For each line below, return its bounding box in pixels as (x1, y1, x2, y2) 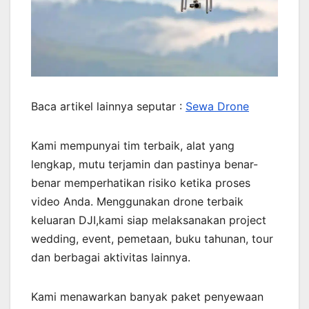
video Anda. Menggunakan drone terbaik (31, 194, 243, 208)
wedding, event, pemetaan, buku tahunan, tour (31, 231, 273, 246)
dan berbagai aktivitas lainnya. (31, 250, 190, 264)
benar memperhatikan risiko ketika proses (31, 175, 250, 190)
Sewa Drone (186, 99, 249, 113)
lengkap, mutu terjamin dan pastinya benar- (31, 157, 258, 171)
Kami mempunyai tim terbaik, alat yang (31, 138, 235, 152)
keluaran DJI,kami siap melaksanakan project (31, 212, 266, 227)
